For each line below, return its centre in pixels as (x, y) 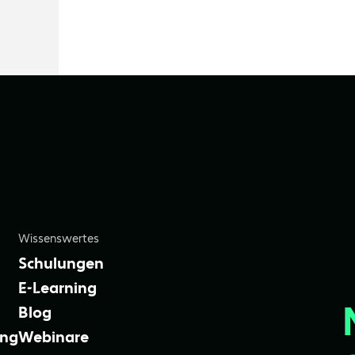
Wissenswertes (59, 239)
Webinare (53, 336)
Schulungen (61, 263)
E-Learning (57, 287)
